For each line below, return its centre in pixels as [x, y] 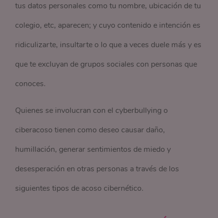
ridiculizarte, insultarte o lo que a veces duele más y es [109, 45]
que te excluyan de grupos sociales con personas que [106, 64]
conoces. [31, 84]
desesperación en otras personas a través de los [97, 169]
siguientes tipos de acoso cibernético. [80, 189]
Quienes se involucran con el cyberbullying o [92, 111]
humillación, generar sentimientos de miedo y [93, 150]
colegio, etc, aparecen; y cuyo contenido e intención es [108, 26]
